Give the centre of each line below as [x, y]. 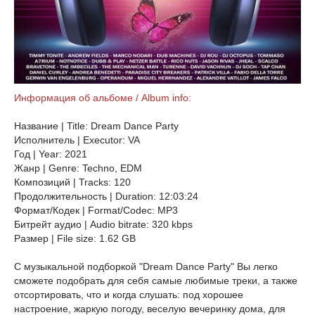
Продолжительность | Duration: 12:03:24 [106, 196]
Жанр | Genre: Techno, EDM [78, 168]
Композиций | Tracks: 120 [72, 182]
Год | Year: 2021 [51, 154]
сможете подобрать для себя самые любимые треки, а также [156, 281]
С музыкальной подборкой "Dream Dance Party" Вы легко [146, 266]
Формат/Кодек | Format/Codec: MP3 [97, 210]
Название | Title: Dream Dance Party [96, 126]
